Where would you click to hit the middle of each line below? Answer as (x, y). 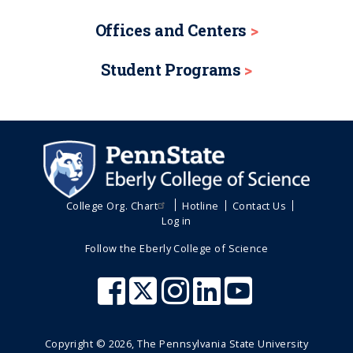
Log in (176, 220)
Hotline (201, 205)
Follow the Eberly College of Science (176, 248)
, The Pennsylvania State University (220, 344)
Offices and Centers (171, 30)
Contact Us (259, 205)
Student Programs (171, 69)
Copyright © (76, 344)
